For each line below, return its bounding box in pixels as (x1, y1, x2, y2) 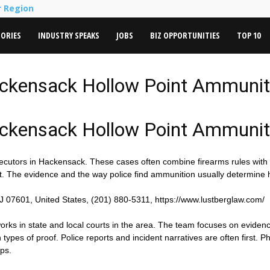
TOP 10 (237, 30, 260, 41)
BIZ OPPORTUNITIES (150, 30, 220, 41)
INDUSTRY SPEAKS (38, 30, 99, 41)
